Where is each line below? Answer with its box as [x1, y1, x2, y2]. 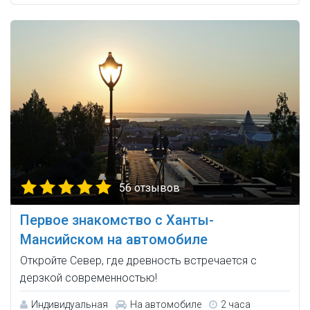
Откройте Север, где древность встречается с [20, 254, 257, 268]
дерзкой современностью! [20, 271, 157, 285]
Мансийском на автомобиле [20, 231, 208, 248]
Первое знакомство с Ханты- [20, 212, 214, 229]
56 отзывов [119, 181, 180, 195]
